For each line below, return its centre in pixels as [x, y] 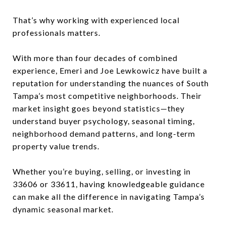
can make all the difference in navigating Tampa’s [109, 196]
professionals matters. [56, 33]
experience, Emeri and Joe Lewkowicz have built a [110, 70]
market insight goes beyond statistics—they [99, 108]
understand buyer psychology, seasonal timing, [104, 121]
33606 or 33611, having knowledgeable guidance [109, 184]
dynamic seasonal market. [63, 209]
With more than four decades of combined [95, 58]
